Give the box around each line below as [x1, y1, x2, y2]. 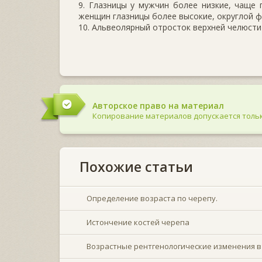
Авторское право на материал [92, 99, 224, 111]
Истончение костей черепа [87, 216, 189, 227]
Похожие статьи [80, 157, 193, 176]
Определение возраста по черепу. [87, 192, 218, 204]
